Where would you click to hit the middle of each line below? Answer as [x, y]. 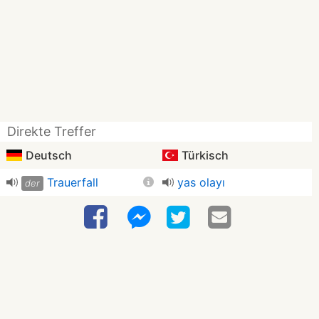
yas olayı [201, 182]
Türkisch [204, 155]
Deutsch [47, 155]
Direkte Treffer [52, 131]
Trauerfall [73, 182]
